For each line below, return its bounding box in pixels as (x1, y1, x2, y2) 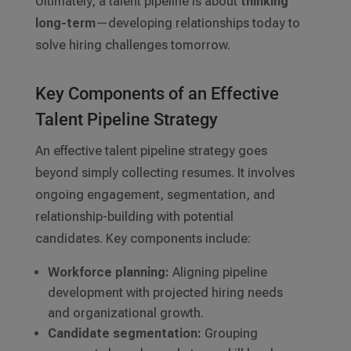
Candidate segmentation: (47, 326, 201, 342)
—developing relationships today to (95, 16, 300, 31)
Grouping (201, 326, 258, 342)
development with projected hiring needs (47, 285, 283, 301)
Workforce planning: (47, 265, 169, 280)
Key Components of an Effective (34, 84, 279, 104)
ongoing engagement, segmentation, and (34, 187, 275, 203)
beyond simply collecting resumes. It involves (34, 165, 295, 181)
